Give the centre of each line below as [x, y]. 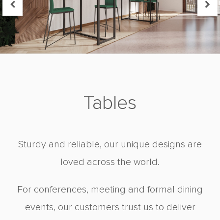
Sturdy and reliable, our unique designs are [110, 145]
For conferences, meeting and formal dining [110, 190]
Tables [110, 103]
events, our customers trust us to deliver [110, 207]
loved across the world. [110, 162]
